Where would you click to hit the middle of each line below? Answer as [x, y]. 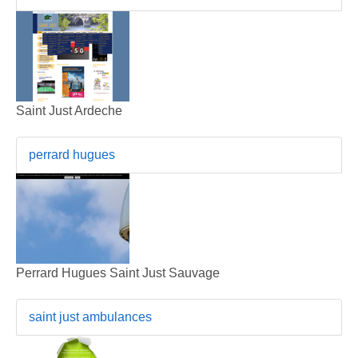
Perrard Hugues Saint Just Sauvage [118, 272]
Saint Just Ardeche [69, 110]
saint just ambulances [90, 316]
